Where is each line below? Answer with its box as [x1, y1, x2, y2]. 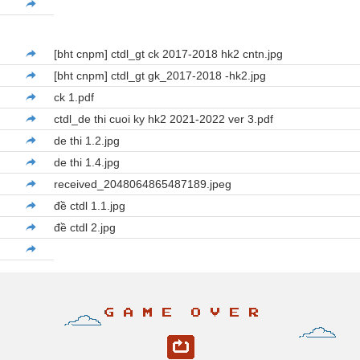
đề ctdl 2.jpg [54, 221, 117, 235]
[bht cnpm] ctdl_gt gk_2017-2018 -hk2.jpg [54, 69, 267, 83]
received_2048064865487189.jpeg [54, 178, 232, 191]
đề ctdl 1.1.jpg [54, 199, 126, 213]
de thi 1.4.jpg [54, 156, 121, 170]
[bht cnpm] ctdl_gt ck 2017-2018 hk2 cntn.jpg [54, 47, 284, 61]
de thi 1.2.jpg [54, 134, 121, 148]
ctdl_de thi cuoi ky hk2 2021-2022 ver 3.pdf [54, 112, 274, 126]
